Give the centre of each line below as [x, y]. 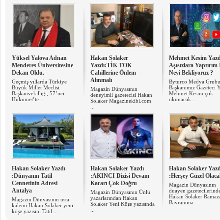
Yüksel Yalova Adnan [39, 58]
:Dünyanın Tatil [32, 176]
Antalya [22, 191]
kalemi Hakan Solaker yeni [42, 205]
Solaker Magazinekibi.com [121, 101]
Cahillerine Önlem [113, 73]
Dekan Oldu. [28, 73]
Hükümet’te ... [28, 99]
